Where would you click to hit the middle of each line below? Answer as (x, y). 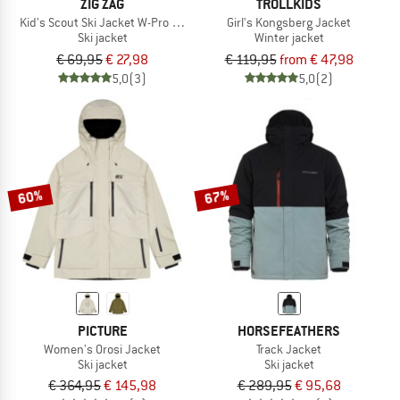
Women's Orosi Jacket (102, 349)
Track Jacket (289, 349)
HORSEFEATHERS (289, 330)
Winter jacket (289, 37)
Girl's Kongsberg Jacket (289, 22)
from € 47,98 (316, 59)
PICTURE (102, 330)
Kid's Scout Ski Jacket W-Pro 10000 (112, 22)
